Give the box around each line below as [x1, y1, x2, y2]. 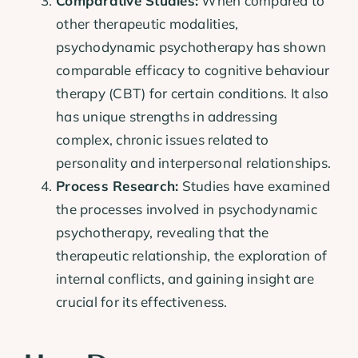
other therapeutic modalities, [56, 14, 239, 32]
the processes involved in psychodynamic [56, 200, 317, 217]
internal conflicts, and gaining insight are [56, 269, 314, 287]
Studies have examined [178, 177, 330, 194]
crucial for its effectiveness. [56, 292, 228, 310]
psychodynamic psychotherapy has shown [56, 38, 327, 55]
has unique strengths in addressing [56, 107, 278, 125]
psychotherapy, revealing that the [56, 223, 269, 241]
